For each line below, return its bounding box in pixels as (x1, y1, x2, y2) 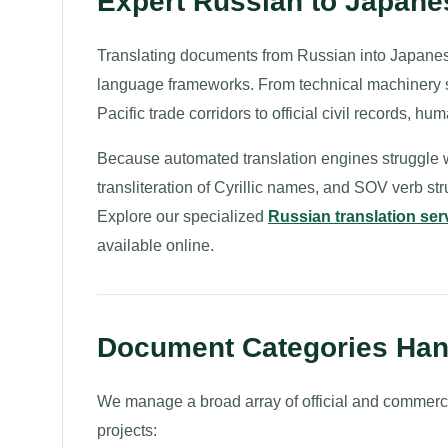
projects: (97, 422, 157, 439)
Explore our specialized (97, 208, 268, 225)
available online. (97, 237, 214, 254)
